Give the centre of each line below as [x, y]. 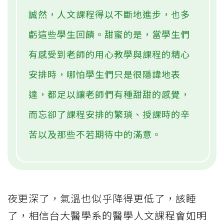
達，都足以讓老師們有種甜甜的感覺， [109, 94]
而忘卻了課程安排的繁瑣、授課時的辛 [109, 114]
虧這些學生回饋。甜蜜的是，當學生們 [109, 34]
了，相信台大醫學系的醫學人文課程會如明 [107, 215]
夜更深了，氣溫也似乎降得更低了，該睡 [102, 198]
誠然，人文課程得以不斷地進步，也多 [109, 14]
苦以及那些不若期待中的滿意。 [95, 134]
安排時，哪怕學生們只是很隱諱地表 [104, 74]
